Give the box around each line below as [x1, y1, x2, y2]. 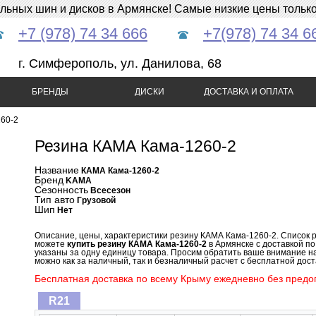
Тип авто [35, 194, 75, 205]
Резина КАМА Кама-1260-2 [35, 137, 236, 155]
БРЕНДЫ [31, 87, 68, 97]
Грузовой [77, 195, 116, 205]
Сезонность [35, 184, 88, 195]
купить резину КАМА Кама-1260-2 [67, 239, 207, 249]
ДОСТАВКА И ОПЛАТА [204, 87, 293, 97]
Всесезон [90, 186, 130, 195]
